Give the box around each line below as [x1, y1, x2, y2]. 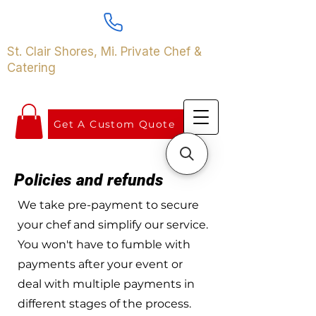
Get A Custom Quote [53, 118, 176, 130]
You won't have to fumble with [18, 238, 190, 252]
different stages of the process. [18, 297, 191, 311]
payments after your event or [18, 257, 183, 272]
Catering [7, 61, 56, 75]
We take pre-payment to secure [18, 198, 199, 212]
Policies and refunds [14, 171, 164, 190]
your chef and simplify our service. [18, 218, 208, 232]
